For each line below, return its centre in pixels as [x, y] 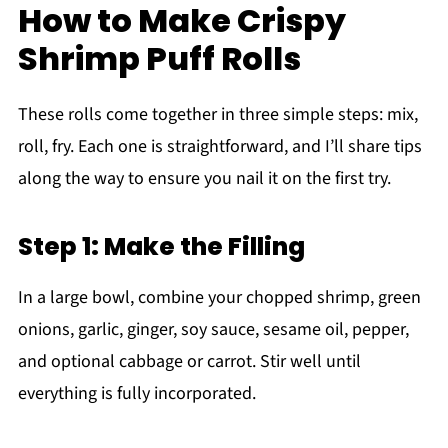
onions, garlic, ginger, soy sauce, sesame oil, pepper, [213, 329]
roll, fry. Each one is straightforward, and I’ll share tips [219, 146]
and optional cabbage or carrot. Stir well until [189, 361]
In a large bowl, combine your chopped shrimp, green [219, 297]
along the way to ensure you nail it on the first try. [204, 178]
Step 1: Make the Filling [161, 246]
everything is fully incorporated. [136, 393]
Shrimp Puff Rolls [159, 58]
